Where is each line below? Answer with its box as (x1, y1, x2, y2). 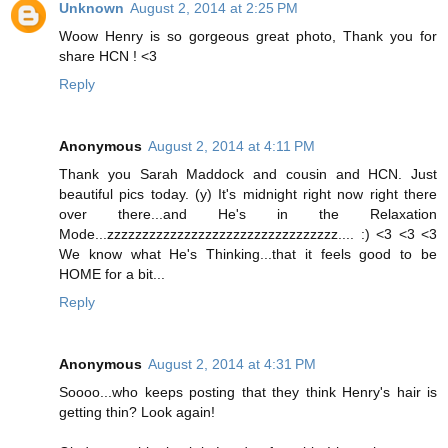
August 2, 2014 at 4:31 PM (148, 355, 316, 372)
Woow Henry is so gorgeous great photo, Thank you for (59, 27, 437, 44)
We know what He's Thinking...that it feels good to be (59, 245, 437, 262)
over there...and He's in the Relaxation (59, 205, 437, 222)
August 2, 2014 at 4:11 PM (148, 137, 315, 154)
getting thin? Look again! (59, 403, 215, 420)
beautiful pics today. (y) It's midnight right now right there (59, 185, 437, 202)
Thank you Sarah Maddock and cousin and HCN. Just (59, 165, 437, 182)
